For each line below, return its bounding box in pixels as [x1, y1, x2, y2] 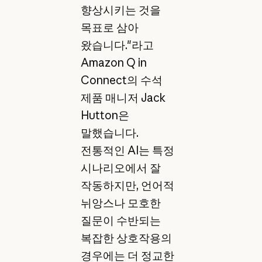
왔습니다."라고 [80, 38, 154, 53]
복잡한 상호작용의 [80, 231, 172, 246]
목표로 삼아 [80, 20, 139, 35]
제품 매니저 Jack [80, 91, 166, 105]
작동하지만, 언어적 [80, 178, 174, 193]
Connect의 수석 [80, 73, 163, 88]
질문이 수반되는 [80, 213, 161, 228]
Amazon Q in [80, 56, 147, 70]
